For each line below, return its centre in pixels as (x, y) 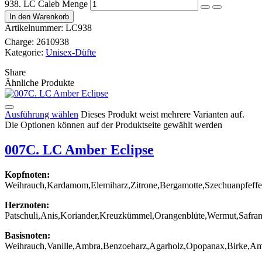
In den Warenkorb (39, 16)
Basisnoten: (27, 235)
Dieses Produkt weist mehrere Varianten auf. (163, 114)
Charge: (20, 42)
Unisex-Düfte (71, 52)
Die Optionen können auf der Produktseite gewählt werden (113, 125)
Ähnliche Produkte (39, 82)
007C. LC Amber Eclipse (79, 149)
